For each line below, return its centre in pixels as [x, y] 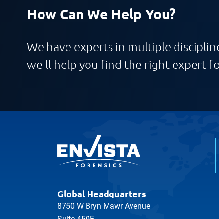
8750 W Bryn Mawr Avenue [104, 206]
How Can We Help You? [101, 13]
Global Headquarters [102, 194]
